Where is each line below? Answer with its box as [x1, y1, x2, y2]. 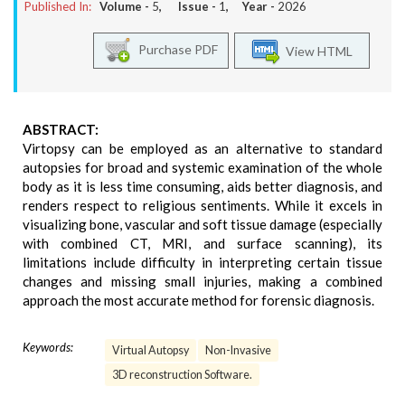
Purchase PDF [129, 41, 218, 57]
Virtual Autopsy [112, 344, 189, 357]
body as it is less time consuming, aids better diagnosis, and [23, 178, 382, 194]
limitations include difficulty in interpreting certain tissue [23, 254, 382, 270]
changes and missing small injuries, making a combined [23, 273, 382, 289]
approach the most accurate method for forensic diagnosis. [23, 292, 374, 308]
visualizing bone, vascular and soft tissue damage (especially [23, 216, 382, 232]
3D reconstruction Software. [112, 368, 252, 381]
